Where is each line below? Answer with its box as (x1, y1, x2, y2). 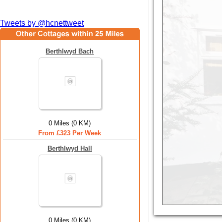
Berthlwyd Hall (48, 145, 92, 152)
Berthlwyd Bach (46, 48, 94, 55)
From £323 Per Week (38, 129, 102, 137)
